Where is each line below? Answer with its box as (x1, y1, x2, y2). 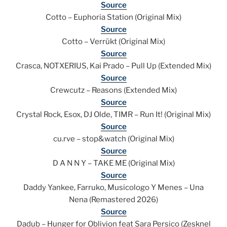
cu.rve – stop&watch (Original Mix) (53, 134, 174, 144)
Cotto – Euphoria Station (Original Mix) (46, 13, 181, 22)
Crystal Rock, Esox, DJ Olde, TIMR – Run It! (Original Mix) (16, 110, 211, 120)
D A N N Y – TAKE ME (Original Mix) (52, 159, 175, 168)
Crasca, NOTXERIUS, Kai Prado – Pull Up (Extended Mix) (16, 61, 211, 71)
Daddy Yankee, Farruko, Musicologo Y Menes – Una (23, 183, 204, 193)
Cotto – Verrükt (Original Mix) (62, 37, 165, 47)
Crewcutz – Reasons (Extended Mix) (50, 86, 177, 95)
